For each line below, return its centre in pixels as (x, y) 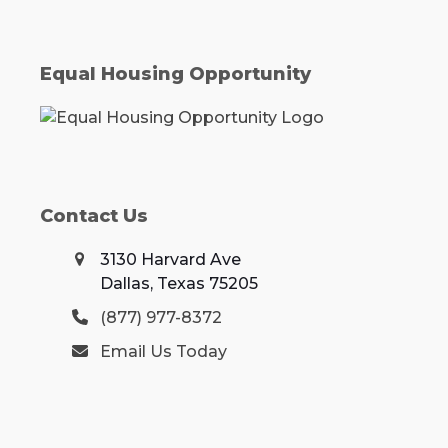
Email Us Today (163, 352)
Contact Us (93, 216)
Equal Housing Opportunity (175, 74)
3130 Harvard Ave (170, 260)
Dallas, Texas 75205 (178, 284)
